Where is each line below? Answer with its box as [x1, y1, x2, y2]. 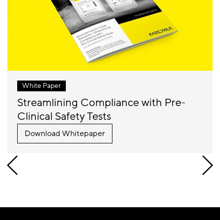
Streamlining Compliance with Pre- [17, 95, 186, 110]
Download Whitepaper [25, 128, 105, 139]
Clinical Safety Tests [17, 109, 111, 124]
